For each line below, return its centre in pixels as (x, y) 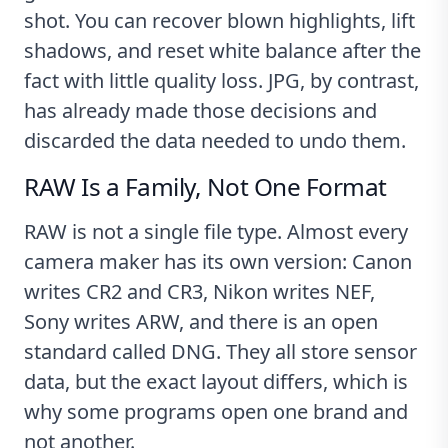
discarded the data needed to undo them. (215, 140)
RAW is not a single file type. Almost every (216, 231)
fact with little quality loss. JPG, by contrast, (221, 80)
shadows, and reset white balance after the (222, 50)
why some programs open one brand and (216, 411)
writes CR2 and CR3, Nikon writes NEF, (199, 291)
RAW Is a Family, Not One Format (205, 186)
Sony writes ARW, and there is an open (201, 321)
